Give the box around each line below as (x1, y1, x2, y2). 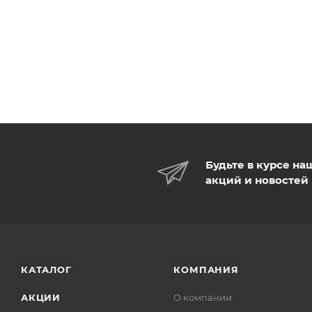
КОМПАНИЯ (173, 264, 239, 275)
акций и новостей (205, 173, 309, 187)
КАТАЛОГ (21, 264, 72, 275)
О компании (173, 292, 233, 303)
